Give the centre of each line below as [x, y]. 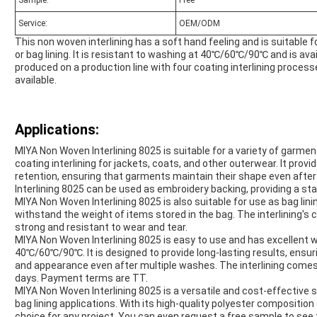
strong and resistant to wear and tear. [101, 227]
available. [36, 80]
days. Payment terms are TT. [81, 278]
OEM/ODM [200, 24]
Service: [33, 24]
